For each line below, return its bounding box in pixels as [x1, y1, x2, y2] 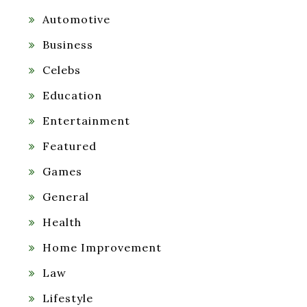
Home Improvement [42, 241, 162, 255]
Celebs [42, 63, 81, 77]
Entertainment [42, 114, 130, 128]
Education [42, 88, 102, 103]
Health [42, 215, 82, 230]
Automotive [42, 12, 110, 27]
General [42, 190, 89, 204]
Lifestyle [42, 291, 93, 306]
